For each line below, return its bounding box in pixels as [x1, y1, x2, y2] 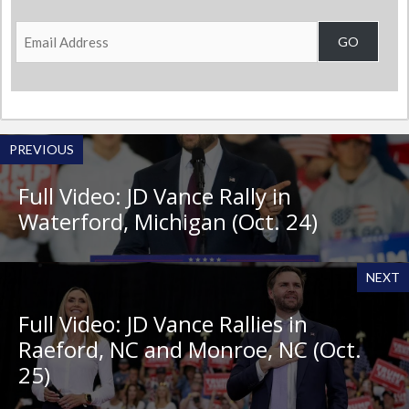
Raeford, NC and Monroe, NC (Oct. [18, 334, 362, 365]
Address [15, 48, 84, 70]
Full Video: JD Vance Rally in [18, 181, 291, 212]
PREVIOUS [9, 142, 74, 158]
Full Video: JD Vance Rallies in [18, 309, 308, 340]
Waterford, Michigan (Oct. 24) [18, 206, 318, 237]
